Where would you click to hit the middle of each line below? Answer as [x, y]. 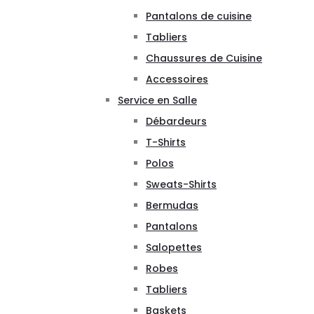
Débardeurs [176, 121]
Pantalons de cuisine [199, 16]
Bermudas [172, 205]
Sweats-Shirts [181, 184]
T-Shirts [166, 142]
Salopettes [174, 247]
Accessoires [177, 79]
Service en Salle [157, 100]
